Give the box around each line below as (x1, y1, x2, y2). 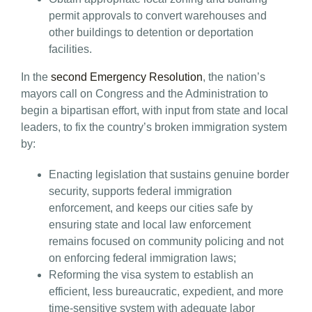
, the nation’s (203, 70, 265, 83)
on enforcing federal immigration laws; (49, 251, 236, 264)
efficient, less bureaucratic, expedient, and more (49, 285, 283, 297)
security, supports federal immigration (49, 185, 232, 197)
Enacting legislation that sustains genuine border (49, 168, 289, 180)
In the (21, 70, 51, 83)
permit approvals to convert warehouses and (49, 9, 267, 22)
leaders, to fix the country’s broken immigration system (21, 120, 287, 133)
